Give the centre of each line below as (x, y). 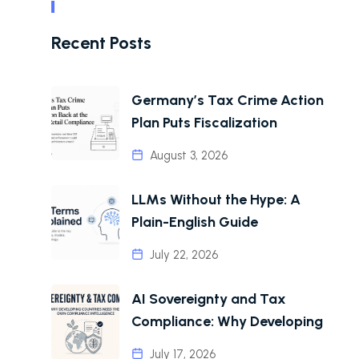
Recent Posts (101, 42)
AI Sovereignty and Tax (208, 299)
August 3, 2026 (187, 155)
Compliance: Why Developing (227, 322)
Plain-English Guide (194, 222)
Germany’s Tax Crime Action (227, 100)
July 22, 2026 (182, 254)
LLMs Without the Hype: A (216, 199)
